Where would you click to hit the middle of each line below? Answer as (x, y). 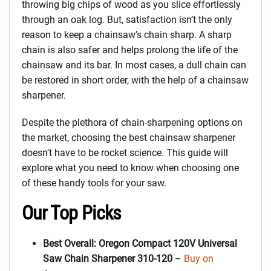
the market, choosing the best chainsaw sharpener (129, 138)
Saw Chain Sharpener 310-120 (108, 259)
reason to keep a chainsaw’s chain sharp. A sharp (127, 35)
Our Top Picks (72, 213)
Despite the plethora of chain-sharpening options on (132, 123)
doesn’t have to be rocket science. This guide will (125, 153)
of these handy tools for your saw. (95, 183)
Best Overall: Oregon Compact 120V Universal (140, 244)
